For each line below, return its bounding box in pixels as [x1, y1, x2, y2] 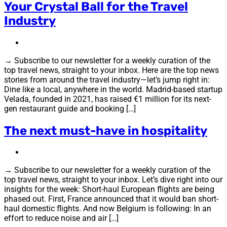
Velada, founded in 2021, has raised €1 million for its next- [4, 94, 211, 104]
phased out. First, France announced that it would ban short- [4, 194, 218, 204]
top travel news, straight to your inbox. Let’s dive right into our [4, 175, 222, 185]
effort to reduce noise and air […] [4, 213, 119, 223]
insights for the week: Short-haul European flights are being [4, 184, 214, 195]
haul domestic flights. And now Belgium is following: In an [4, 204, 211, 214]
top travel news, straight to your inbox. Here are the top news [4, 65, 219, 75]
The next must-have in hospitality [4, 123, 207, 138]
